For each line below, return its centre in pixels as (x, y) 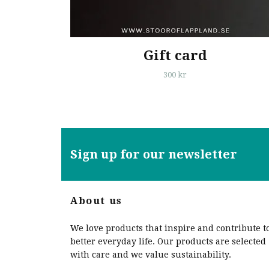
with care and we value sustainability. (151, 254)
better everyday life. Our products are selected (168, 241)
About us (96, 201)
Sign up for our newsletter (154, 154)
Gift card (175, 55)
